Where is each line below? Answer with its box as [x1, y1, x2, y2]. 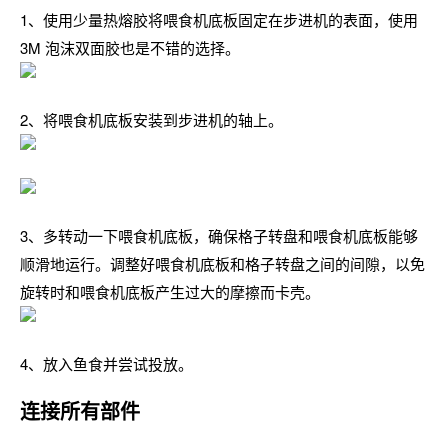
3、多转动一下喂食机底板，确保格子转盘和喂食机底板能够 [20, 224, 418, 246]
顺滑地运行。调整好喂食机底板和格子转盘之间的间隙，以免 [20, 252, 425, 274]
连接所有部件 [20, 395, 140, 425]
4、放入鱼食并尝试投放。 [20, 352, 193, 374]
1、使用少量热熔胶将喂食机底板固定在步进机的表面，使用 [20, 8, 418, 30]
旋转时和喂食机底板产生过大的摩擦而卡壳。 [20, 280, 320, 302]
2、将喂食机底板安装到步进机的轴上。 [20, 108, 283, 130]
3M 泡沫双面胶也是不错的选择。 [20, 36, 240, 58]
